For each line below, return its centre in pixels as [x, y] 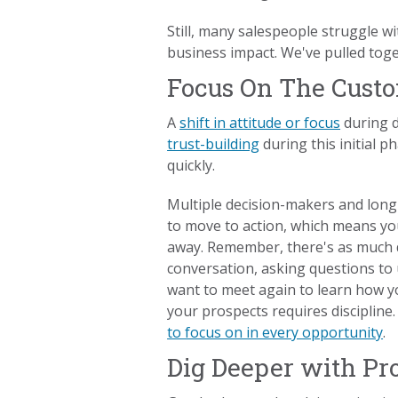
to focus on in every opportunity [275, 333]
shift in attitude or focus [260, 123]
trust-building [214, 144]
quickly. [191, 166]
